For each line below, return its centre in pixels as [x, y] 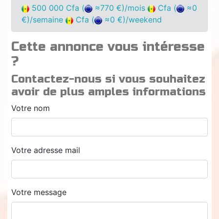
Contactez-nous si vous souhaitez [108, 79]
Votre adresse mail [46, 150]
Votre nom [31, 108]
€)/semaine [44, 20]
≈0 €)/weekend [132, 20]
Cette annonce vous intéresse [108, 47]
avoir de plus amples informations [109, 92]
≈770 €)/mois [120, 8]
